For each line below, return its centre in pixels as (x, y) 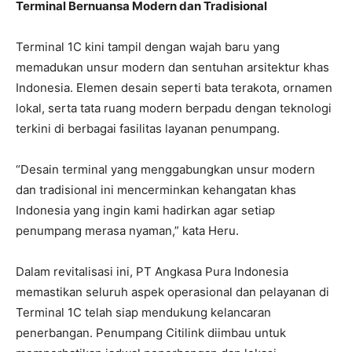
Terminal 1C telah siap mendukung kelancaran (143, 312)
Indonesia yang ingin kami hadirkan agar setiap (145, 210)
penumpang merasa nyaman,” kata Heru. (127, 230)
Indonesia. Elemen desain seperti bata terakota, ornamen (174, 87)
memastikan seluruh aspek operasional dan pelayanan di (172, 291)
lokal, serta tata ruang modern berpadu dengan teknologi (174, 108)
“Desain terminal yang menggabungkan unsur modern (165, 169)
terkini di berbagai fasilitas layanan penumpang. (148, 128)
